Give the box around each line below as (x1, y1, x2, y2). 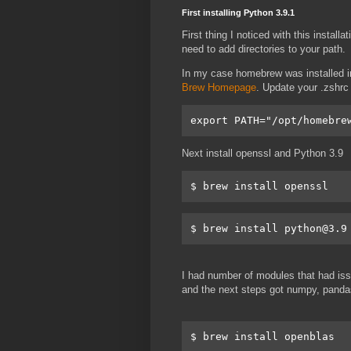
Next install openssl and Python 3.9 (182, 147, 343, 160)
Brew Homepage (182, 81, 256, 93)
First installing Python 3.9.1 (182, 8, 295, 18)
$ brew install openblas (190, 330, 335, 342)
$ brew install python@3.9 (190, 222, 347, 234)
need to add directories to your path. (182, 42, 346, 55)
